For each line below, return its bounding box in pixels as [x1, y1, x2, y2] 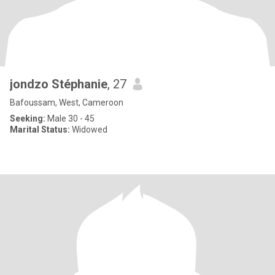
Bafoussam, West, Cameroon [10, 98, 123, 107]
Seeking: [10, 114, 45, 123]
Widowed [70, 125, 107, 134]
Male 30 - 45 [45, 114, 95, 123]
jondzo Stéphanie [10, 77, 107, 91]
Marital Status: [10, 125, 70, 134]
